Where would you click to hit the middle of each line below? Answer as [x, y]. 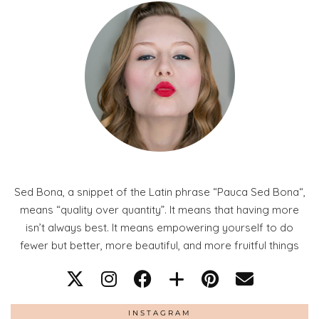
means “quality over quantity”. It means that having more [159, 210]
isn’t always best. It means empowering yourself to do [159, 228]
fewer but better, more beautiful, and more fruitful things [159, 246]
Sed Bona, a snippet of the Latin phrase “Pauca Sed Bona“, [159, 192]
